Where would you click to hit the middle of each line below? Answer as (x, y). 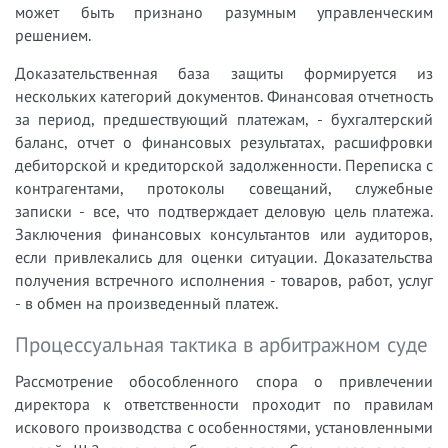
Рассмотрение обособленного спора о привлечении (224, 380)
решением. (53, 34)
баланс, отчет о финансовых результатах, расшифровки (224, 141)
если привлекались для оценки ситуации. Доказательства (224, 256)
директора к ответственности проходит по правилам (224, 403)
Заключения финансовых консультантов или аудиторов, (224, 233)
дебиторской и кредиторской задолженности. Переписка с (224, 164)
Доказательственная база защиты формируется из (224, 72)
